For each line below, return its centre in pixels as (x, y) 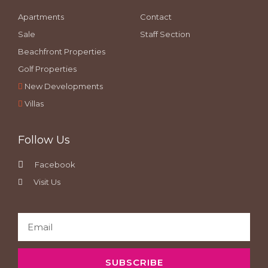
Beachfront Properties (62, 51)
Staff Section (165, 34)
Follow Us (44, 140)
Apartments (41, 17)
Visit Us (47, 182)
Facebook (55, 165)
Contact (156, 17)
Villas (34, 103)
